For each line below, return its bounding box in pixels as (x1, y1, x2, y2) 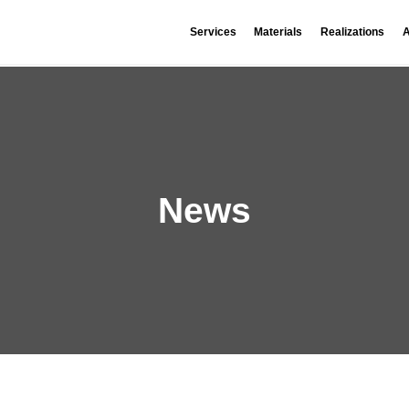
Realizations (320, 25, 385, 38)
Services (189, 25, 236, 38)
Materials (254, 25, 303, 38)
